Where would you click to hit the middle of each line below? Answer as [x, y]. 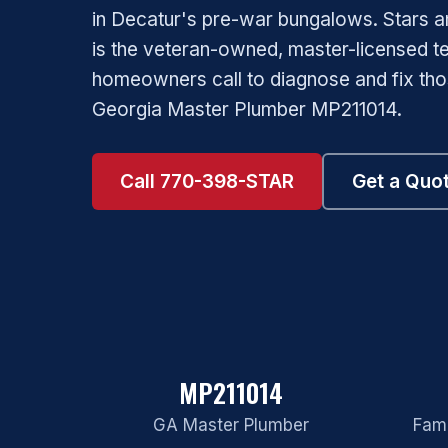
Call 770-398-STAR [207, 181]
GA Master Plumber [231, 424]
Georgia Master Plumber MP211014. [247, 109]
